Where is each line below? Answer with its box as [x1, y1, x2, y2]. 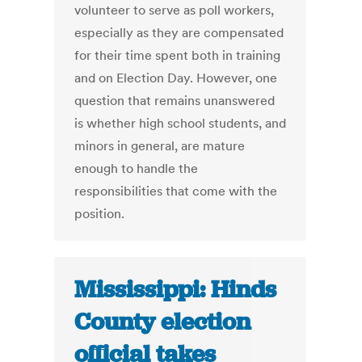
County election [74, 306, 251, 338]
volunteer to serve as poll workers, [74, 2, 275, 19]
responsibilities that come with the [74, 183, 278, 200]
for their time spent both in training [74, 47, 281, 64]
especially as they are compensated [74, 24, 284, 41]
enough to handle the [74, 160, 199, 177]
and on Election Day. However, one [74, 69, 278, 86]
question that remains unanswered [74, 92, 276, 109]
